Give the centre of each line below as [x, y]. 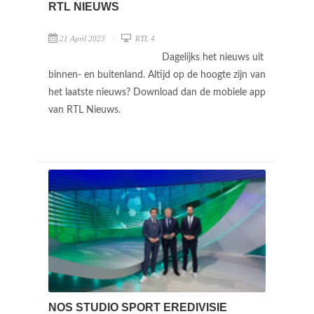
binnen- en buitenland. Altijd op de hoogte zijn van [157, 75]
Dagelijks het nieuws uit [213, 57]
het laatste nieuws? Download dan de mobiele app [157, 93]
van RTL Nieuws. [86, 110]
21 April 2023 [82, 39]
